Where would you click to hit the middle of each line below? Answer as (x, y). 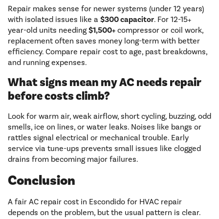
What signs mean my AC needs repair (104, 83)
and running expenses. (47, 63)
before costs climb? (59, 96)
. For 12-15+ (173, 20)
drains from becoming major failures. (73, 159)
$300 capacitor (127, 20)
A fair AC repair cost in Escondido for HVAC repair (95, 202)
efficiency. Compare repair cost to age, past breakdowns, (108, 52)
